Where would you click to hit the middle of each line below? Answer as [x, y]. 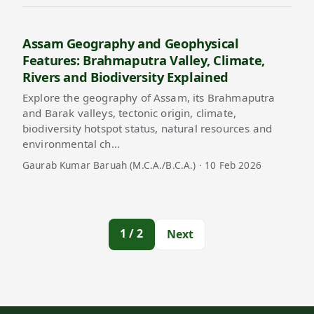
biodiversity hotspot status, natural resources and [148, 128]
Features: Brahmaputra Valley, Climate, [144, 60]
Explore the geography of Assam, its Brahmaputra [149, 97]
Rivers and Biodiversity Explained [125, 77]
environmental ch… [71, 143]
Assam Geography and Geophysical [131, 43]
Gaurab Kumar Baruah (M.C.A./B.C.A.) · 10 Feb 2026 [142, 165]
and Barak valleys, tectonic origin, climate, [130, 112]
